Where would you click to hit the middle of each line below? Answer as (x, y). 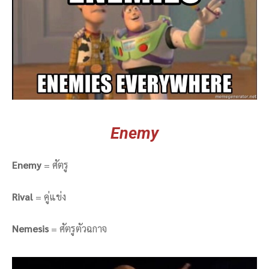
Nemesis (30, 229)
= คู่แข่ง (51, 197)
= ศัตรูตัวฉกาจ (78, 229)
